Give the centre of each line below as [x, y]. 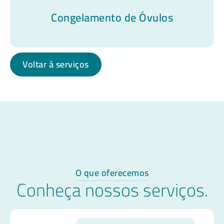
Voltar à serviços [56, 64]
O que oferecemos [112, 173]
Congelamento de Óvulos [112, 17]
